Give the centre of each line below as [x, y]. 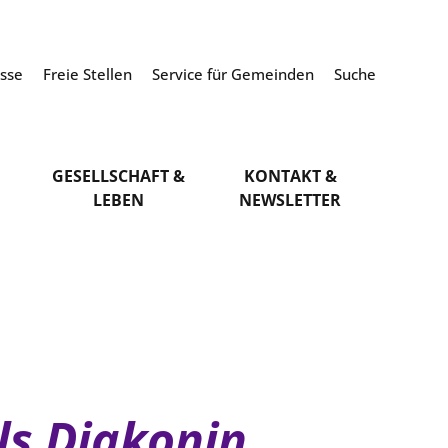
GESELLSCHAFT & [119, 176]
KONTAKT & [290, 176]
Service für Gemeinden [234, 74]
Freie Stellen [89, 74]
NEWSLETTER [290, 200]
